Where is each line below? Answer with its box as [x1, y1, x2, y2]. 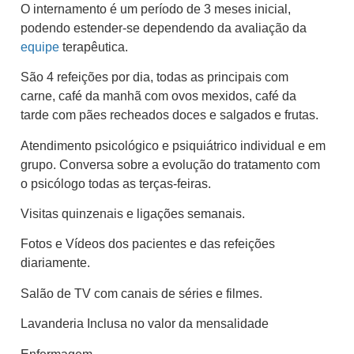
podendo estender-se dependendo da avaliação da [21, 21, 307, 35]
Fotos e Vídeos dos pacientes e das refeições [21, 237, 275, 251]
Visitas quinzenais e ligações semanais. [21, 207, 245, 221]
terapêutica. [59, 40, 128, 54]
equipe [21, 40, 59, 54]
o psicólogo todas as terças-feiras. [21, 176, 211, 190]
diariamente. [21, 256, 90, 270]
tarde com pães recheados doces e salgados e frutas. [21, 108, 318, 122]
